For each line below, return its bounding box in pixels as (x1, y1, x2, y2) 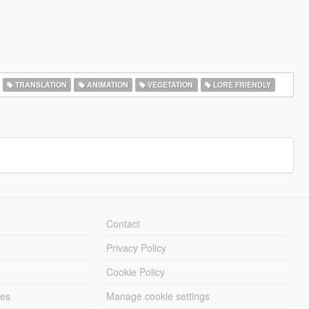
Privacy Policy (106, 241, 167, 255)
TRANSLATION (13, 79, 68, 90)
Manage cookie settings (106, 289, 210, 303)
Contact (106, 217, 141, 230)
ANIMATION (84, 79, 128, 90)
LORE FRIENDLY (210, 79, 271, 90)
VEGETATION (146, 79, 194, 90)
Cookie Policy (106, 265, 166, 279)
